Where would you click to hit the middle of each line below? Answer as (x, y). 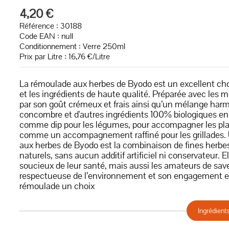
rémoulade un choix (57, 186)
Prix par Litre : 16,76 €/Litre (64, 56)
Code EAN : (40, 36)
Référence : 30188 (50, 26)
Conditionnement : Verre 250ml (72, 46)
